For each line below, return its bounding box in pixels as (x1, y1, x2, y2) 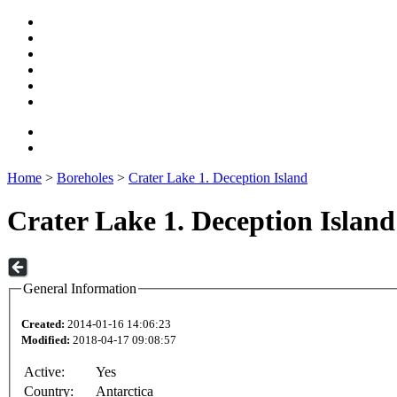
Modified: (21, 333, 70, 347)
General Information (23, 280, 136, 296)
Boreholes (57, 170, 113, 185)
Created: (21, 317, 65, 331)
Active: (24, 364, 65, 380)
